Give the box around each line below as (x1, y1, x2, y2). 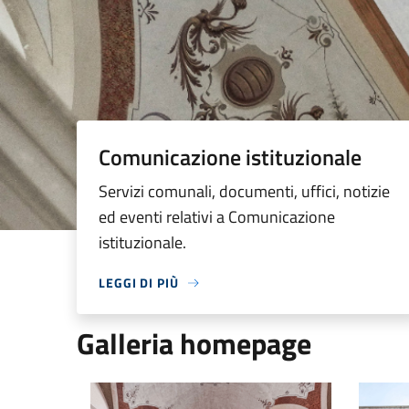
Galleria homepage (77, 321, 311, 365)
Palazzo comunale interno (89, 382, 249, 404)
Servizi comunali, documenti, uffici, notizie (99, 179, 390, 204)
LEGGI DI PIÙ (99, 273, 179, 292)
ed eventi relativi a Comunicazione (99, 204, 335, 229)
